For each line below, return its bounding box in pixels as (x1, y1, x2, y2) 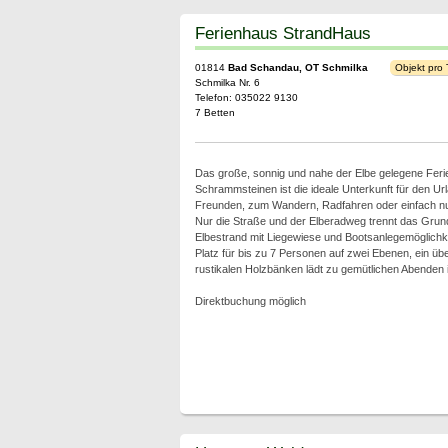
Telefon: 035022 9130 (194, 92, 298, 103)
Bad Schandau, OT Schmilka (227, 62, 368, 73)
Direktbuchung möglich (194, 295, 306, 307)
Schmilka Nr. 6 (194, 77, 260, 88)
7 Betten (194, 107, 235, 118)
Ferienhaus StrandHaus (194, 23, 371, 43)
